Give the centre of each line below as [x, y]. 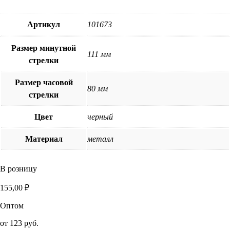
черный [100, 117]
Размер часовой [44, 82]
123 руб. [24, 223]
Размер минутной [44, 48]
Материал [44, 139]
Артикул [44, 24]
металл [100, 139]
